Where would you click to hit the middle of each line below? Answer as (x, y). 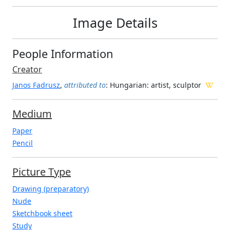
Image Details (115, 22)
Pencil (23, 143)
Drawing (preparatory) (51, 188)
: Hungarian (126, 85)
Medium (32, 113)
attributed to (85, 85)
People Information (63, 53)
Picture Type (42, 171)
